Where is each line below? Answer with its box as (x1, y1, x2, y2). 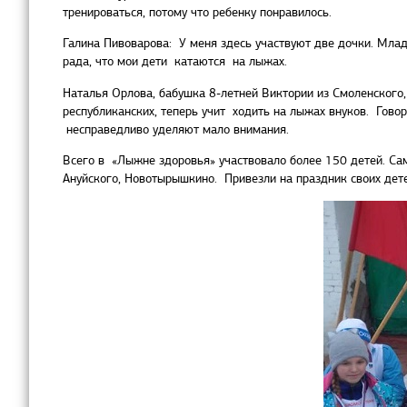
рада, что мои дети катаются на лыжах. (63, 54, 287, 70)
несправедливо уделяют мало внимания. (63, 121, 289, 137)
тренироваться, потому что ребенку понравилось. (63, 4, 332, 20)
